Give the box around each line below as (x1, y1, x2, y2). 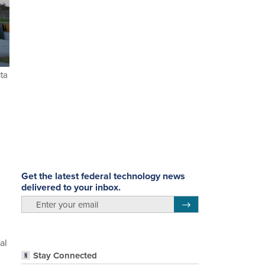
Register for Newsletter (190, 198, 251, 207)
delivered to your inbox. (21, 180, 121, 194)
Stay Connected (33, 249, 97, 263)
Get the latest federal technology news (21, 169, 185, 183)
